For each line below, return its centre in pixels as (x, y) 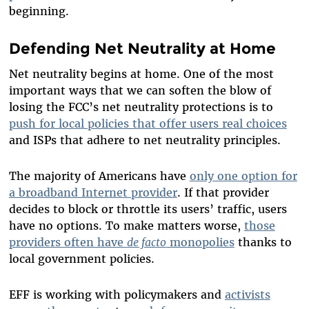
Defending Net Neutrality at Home (142, 49)
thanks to (263, 242)
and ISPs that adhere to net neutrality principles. (144, 140)
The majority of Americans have (99, 176)
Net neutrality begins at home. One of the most (141, 74)
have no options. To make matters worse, (126, 226)
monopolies (200, 242)
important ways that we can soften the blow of (140, 91)
